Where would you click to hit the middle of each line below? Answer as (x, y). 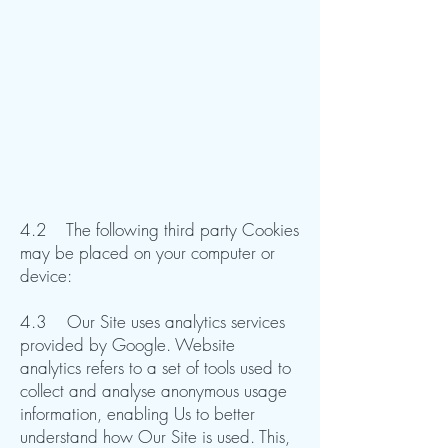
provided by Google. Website (127, 344)
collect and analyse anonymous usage (153, 390)
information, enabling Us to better (137, 413)
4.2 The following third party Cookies (159, 229)
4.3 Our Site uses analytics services (152, 321)
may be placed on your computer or (147, 252)
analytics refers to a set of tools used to (155, 367)
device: (46, 275)
